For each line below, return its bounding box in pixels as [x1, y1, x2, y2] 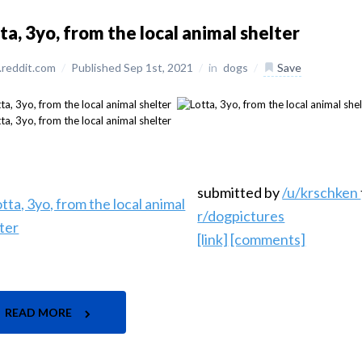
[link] [197, 230, 229, 249]
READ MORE [5, 305, 75, 320]
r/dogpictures [197, 207, 285, 225]
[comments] [230, 230, 306, 249]
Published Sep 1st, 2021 [71, 61, 196, 74]
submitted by [197, 183, 283, 202]
